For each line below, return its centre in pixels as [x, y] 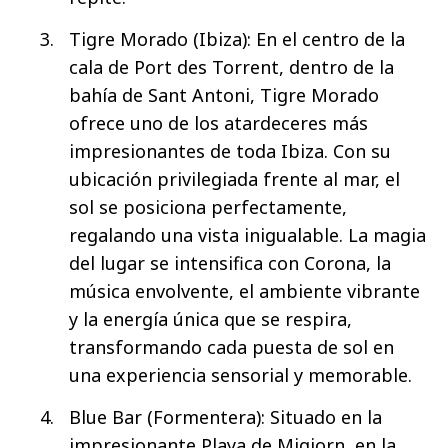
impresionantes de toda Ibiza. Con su [230, 150]
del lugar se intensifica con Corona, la [230, 262]
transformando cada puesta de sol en [231, 346]
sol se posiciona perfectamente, [208, 206]
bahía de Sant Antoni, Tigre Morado [224, 94]
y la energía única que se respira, [210, 318]
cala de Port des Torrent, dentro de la [231, 66]
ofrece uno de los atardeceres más [218, 122]
